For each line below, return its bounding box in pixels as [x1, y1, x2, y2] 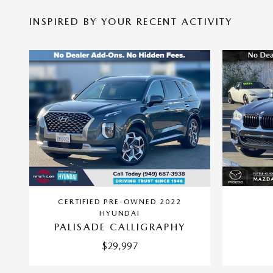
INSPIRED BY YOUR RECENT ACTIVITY [29, 15, 233, 27]
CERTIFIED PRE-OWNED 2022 [58, 197, 182, 206]
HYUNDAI [99, 208, 140, 218]
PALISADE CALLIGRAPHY [54, 221, 186, 233]
